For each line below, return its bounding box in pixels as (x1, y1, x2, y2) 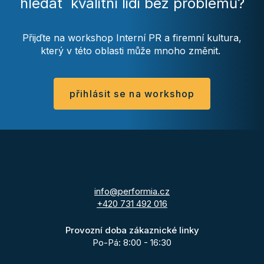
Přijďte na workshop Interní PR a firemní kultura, (22, 32, 242, 44)
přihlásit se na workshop (69, 88, 195, 100)
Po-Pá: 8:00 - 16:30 (93, 236, 171, 248)
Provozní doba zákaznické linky (65, 224, 199, 236)
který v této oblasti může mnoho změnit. (41, 45, 223, 57)
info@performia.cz (94, 185, 170, 197)
